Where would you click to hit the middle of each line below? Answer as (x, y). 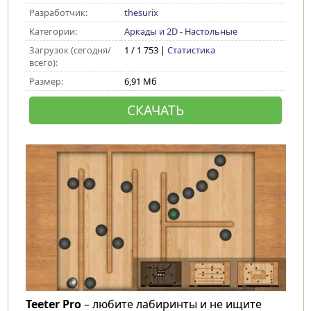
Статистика (191, 50)
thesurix (141, 12)
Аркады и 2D (151, 31)
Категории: (53, 31)
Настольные (211, 31)
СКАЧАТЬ (155, 110)
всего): (43, 62)
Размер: (46, 81)
